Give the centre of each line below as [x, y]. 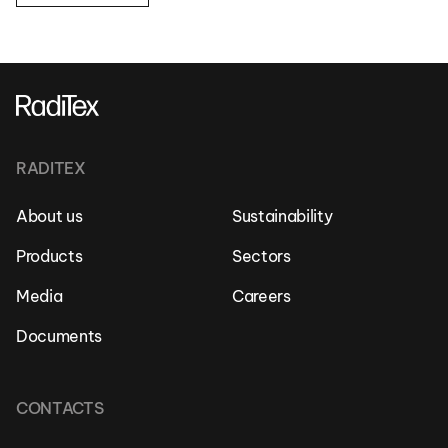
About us [49, 215]
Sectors [261, 255]
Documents [59, 335]
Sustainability [282, 215]
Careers [261, 295]
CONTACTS [60, 407]
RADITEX [51, 167]
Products [49, 255]
